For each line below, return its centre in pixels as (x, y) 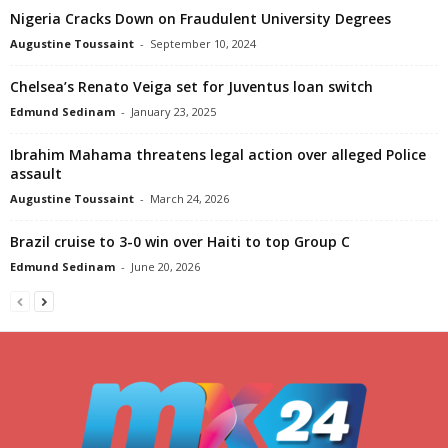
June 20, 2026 (165, 267)
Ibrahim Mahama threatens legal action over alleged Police (218, 155)
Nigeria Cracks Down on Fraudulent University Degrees (200, 19)
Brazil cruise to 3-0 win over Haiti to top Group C (180, 242)
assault (36, 174)
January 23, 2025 (173, 112)
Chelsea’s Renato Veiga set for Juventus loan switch (191, 87)
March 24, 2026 (189, 199)
